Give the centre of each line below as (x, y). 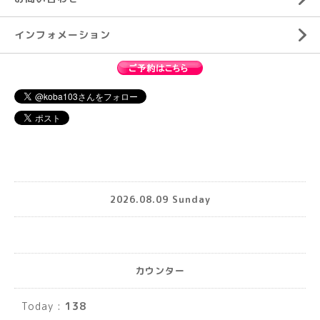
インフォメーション (62, 35)
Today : (43, 306)
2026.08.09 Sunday (160, 199)
